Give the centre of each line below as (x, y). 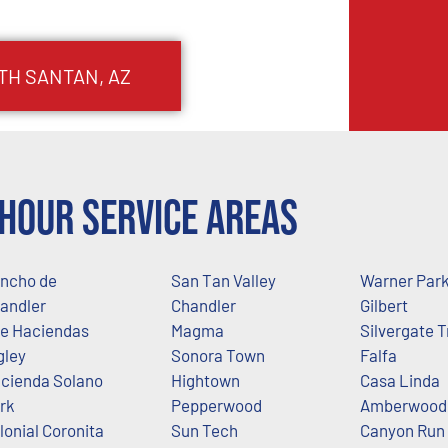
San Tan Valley (223, 279)
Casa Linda (400, 379)
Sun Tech (204, 429)
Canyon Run (402, 429)
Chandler (203, 304)
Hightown (205, 379)
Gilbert (384, 304)
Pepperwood (216, 404)
